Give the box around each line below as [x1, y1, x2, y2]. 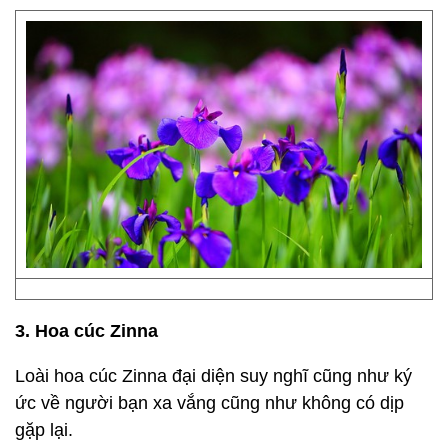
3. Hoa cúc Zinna [15, 321, 158, 341]
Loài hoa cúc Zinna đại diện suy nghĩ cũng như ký [15, 366, 412, 386]
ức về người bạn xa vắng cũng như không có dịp [15, 393, 404, 413]
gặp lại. [15, 420, 73, 440]
